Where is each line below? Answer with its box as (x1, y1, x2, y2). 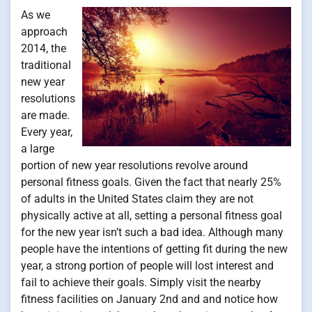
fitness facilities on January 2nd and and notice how (21, 292, 278, 306)
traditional (21, 58, 71, 72)
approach (21, 25, 68, 39)
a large (21, 142, 54, 156)
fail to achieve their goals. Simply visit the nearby (21, 276, 261, 290)
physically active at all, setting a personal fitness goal (21, 209, 282, 223)
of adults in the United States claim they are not (21, 192, 253, 206)
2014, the (21, 42, 66, 56)
